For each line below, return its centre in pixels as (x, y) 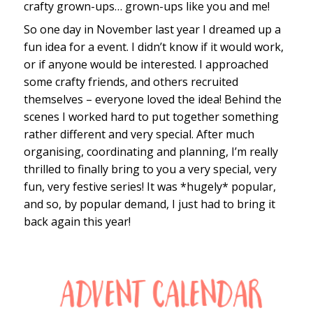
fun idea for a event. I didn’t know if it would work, (153, 47)
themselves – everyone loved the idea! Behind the (152, 100)
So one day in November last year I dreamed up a (152, 30)
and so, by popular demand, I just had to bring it (149, 204)
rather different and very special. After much (139, 134)
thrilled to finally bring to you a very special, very (150, 169)
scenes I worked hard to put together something (151, 117)
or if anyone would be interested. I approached (146, 65)
